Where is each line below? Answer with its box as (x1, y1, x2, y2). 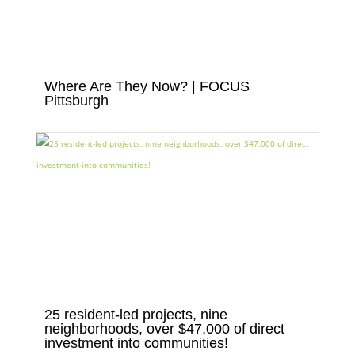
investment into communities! (44, 334, 228, 351)
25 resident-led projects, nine (44, 306, 227, 323)
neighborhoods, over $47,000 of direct (44, 320, 284, 337)
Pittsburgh (44, 92, 109, 109)
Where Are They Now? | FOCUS (44, 78, 250, 94)
